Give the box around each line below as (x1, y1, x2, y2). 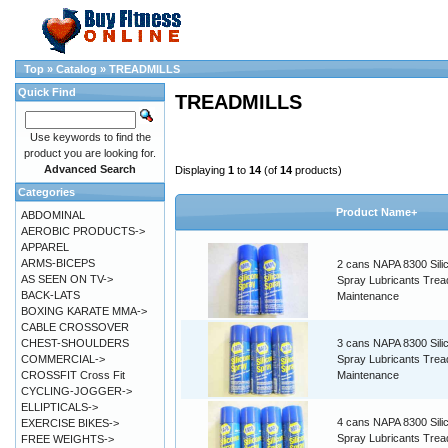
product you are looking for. (24, 147, 156, 159)
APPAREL (21, 241, 69, 253)
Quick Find (18, 86, 76, 98)
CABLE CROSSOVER (21, 321, 129, 333)
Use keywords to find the (29, 131, 151, 143)
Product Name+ (336, 206, 417, 219)
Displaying (175, 164, 228, 177)
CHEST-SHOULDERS (21, 337, 129, 349)
